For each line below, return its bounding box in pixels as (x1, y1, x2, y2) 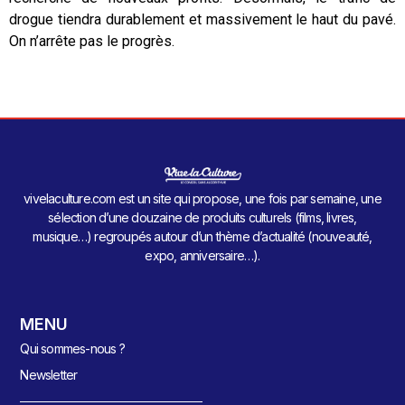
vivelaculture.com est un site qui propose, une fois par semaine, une (24, 190, 381, 206)
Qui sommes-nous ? (20, 341, 125, 357)
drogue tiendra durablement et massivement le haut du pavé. (9, 11, 396, 28)
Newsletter (20, 367, 78, 383)
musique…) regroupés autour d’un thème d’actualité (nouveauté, (33, 228, 372, 244)
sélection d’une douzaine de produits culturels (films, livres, (48, 209, 357, 225)
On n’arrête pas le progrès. (9, 33, 174, 50)
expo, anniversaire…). (145, 247, 260, 263)
